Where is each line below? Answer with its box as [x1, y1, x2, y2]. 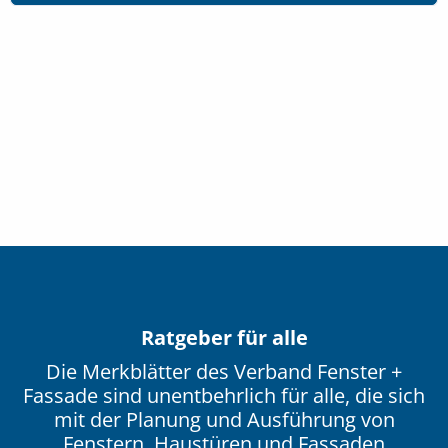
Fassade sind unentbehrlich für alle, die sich [23, 381, 425, 409]
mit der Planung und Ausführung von [53, 405, 395, 433]
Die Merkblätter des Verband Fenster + [46, 357, 402, 385]
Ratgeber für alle [140, 323, 308, 351]
